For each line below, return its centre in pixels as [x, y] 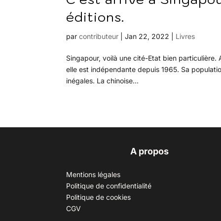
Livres [185, 36]
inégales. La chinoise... [103, 80]
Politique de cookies [99, 197]
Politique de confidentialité [109, 185]
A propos [149, 151]
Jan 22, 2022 [147, 36]
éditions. [95, 17]
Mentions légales [93, 174]
